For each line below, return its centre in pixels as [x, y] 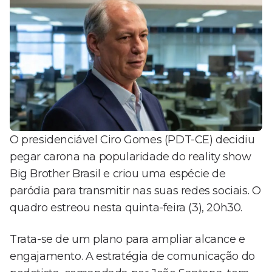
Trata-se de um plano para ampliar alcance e [127, 240]
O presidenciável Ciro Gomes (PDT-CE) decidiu [132, 140]
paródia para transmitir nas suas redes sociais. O [135, 191]
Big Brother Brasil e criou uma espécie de [118, 174]
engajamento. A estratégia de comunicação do [132, 257]
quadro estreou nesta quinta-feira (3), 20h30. [126, 208]
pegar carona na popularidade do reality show [131, 157]
